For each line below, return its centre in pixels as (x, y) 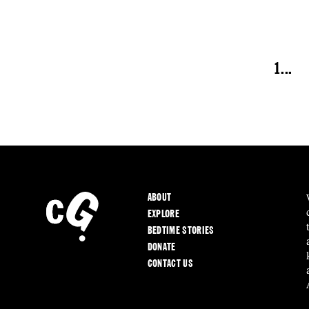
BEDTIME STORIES (181, 230)
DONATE (161, 247)
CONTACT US (170, 263)
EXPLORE (163, 214)
